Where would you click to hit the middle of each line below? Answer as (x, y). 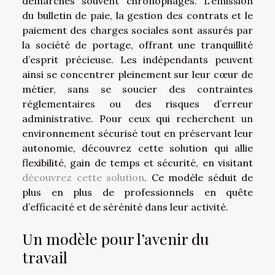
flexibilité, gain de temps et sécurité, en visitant (137, 162)
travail (45, 257)
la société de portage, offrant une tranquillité (137, 45)
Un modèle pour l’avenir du (115, 238)
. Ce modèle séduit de (199, 177)
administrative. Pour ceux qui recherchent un (137, 118)
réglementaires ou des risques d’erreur (137, 103)
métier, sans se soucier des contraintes (137, 89)
